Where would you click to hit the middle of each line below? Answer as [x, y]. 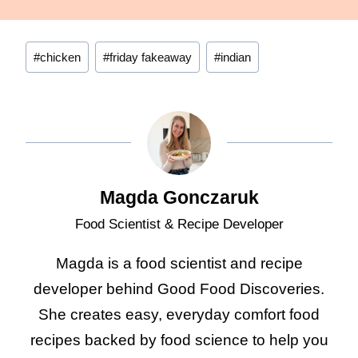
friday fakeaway [150, 57]
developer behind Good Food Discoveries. [179, 289]
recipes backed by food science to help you [179, 340]
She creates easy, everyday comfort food [179, 315]
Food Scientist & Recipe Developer [179, 225]
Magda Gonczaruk [179, 198]
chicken [61, 57]
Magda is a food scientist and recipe [179, 264]
